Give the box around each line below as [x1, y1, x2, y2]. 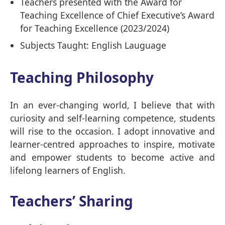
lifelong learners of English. [10, 164, 126, 177]
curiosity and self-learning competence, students [10, 112, 215, 125]
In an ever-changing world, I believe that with [10, 99, 215, 111]
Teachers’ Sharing [10, 191, 133, 211]
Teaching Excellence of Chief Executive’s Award [20, 9, 214, 22]
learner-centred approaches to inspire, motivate [10, 138, 215, 151]
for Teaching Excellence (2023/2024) [20, 22, 169, 35]
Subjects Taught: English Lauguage [20, 39, 166, 52]
